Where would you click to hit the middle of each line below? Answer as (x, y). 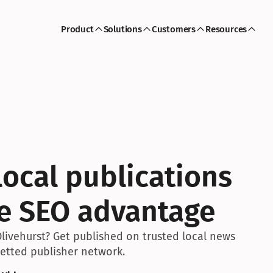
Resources (226, 29)
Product (77, 29)
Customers (173, 29)
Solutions (122, 29)
